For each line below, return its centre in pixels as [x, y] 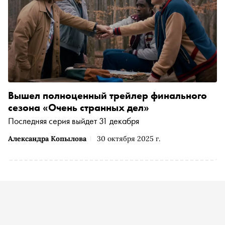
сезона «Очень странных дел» [79, 107]
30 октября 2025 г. [129, 138]
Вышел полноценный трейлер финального [107, 95]
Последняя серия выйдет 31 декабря [74, 121]
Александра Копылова [47, 138]
